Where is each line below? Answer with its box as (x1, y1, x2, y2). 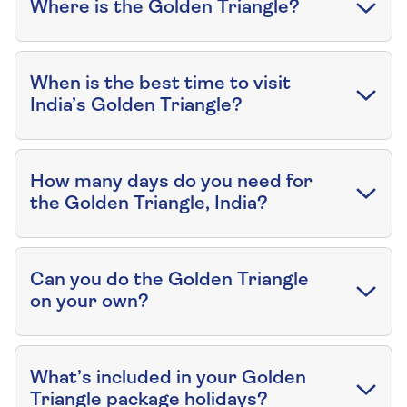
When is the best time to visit (30, 74, 291, 94)
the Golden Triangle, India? (30, 194, 268, 214)
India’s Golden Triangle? (30, 96, 243, 116)
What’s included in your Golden (30, 369, 306, 389)
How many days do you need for (30, 173, 313, 193)
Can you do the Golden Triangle (30, 271, 309, 291)
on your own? (30, 293, 149, 313)
